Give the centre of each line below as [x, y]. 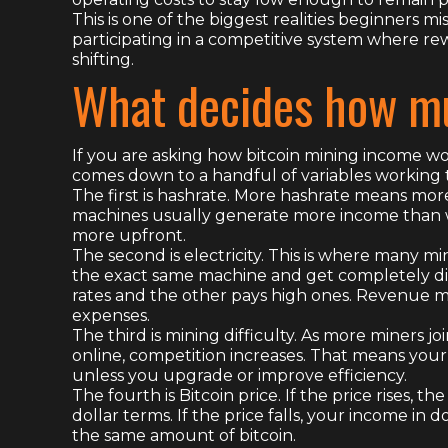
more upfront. [129, 235]
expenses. [111, 315]
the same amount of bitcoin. [184, 435]
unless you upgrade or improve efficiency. [239, 375]
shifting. [103, 59]
